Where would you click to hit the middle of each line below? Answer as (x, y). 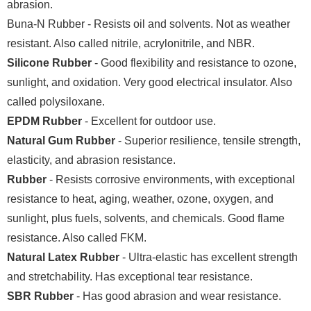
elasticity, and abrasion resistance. (91, 160)
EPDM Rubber (44, 121)
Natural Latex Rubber (65, 257)
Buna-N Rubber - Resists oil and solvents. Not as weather (149, 24)
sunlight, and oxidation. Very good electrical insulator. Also (150, 82)
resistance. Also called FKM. (77, 237)
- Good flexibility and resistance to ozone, (194, 62)
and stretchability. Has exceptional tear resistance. (130, 276)
